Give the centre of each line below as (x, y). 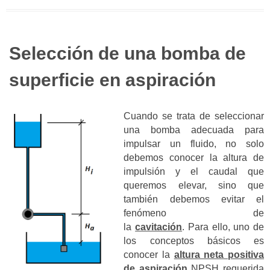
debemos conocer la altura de (194, 158)
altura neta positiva (219, 255)
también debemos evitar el (194, 199)
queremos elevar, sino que (194, 186)
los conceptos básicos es (194, 241)
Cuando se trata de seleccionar (194, 116)
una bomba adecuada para (194, 130)
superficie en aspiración (112, 80)
